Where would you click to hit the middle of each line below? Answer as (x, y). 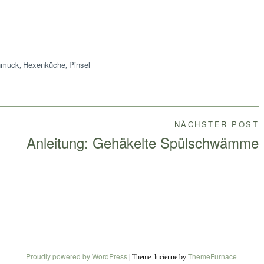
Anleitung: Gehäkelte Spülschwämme (143, 143)
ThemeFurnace (212, 256)
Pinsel (79, 65)
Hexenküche (44, 65)
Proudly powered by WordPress (76, 256)
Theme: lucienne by (160, 257)
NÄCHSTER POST (216, 124)
